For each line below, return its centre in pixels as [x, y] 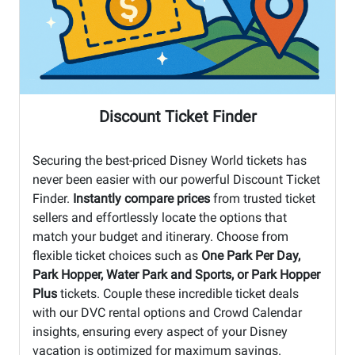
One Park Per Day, [251, 255]
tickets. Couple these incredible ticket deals [178, 293]
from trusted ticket [263, 198]
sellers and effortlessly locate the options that [160, 217]
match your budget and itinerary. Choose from [160, 236]
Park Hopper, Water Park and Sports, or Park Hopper [176, 274]
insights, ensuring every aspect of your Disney [160, 331]
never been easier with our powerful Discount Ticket [176, 179]
